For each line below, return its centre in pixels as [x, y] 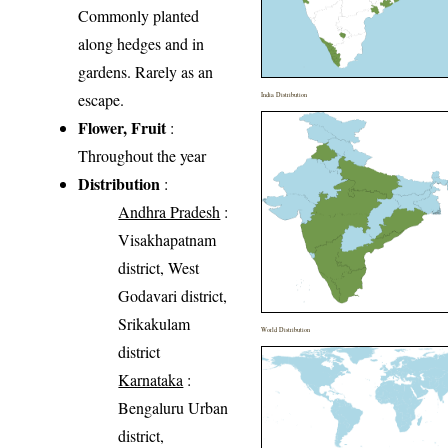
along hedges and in [141, 43]
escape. [101, 99]
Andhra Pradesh [169, 211]
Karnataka [151, 379]
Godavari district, [173, 295]
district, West [159, 267]
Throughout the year [142, 155]
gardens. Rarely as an [146, 71]
